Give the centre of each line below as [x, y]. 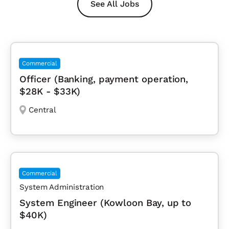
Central [42, 110]
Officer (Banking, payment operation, [104, 79]
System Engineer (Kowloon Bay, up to [106, 203]
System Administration [62, 187]
